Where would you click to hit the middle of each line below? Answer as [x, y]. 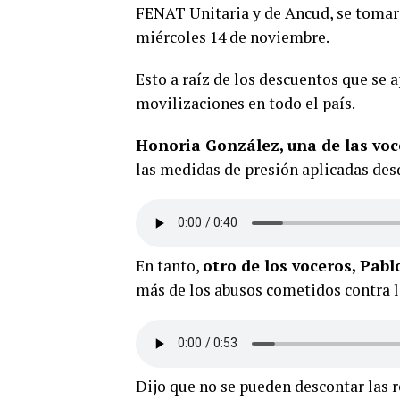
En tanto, [169, 265]
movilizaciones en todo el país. [246, 103]
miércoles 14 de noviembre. [233, 37]
